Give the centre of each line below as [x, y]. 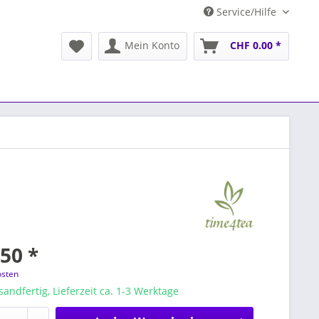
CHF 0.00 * [256, 45]
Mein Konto [152, 45]
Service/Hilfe [246, 12]
